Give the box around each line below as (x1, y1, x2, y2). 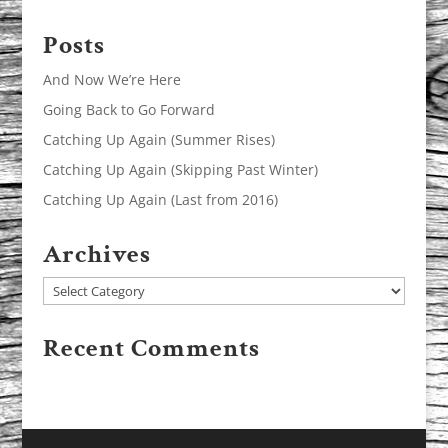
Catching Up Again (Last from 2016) (42, 190, 278, 210)
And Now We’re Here (42, 70, 181, 90)
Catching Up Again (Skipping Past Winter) (42, 160, 318, 180)
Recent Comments (42, 331, 260, 366)
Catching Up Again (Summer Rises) (42, 130, 275, 150)
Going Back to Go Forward (42, 100, 215, 120)
